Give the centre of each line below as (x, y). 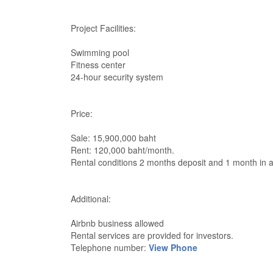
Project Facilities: (103, 28)
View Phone (173, 247)
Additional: (91, 199)
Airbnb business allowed (117, 223)
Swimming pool (100, 52)
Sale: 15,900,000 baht (113, 138)
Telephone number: (110, 247)
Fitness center (98, 65)
